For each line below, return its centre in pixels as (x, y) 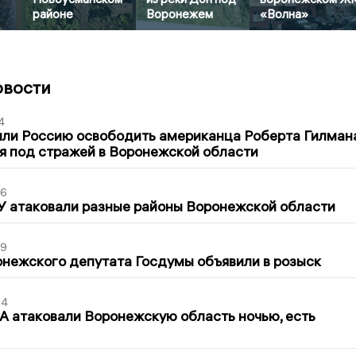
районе (53, 14)
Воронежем (180, 14)
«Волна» (284, 14)
